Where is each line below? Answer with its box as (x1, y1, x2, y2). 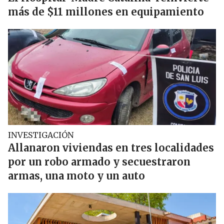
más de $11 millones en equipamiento (8, 5, 204, 18)
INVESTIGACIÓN (8, 130, 73, 140)
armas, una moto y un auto (8, 169, 145, 182)
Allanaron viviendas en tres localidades (8, 141, 214, 154)
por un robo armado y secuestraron (8, 155, 190, 168)
